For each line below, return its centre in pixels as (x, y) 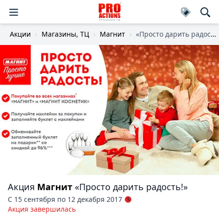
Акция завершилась (42, 209)
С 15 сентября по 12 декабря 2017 (65, 199)
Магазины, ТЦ (65, 34)
